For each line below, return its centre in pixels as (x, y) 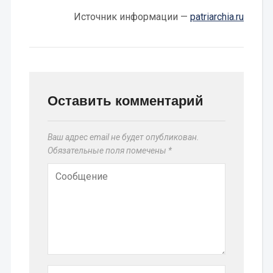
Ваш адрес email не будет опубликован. (123, 137)
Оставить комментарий (125, 101)
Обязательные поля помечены (108, 151)
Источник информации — (132, 17)
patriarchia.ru (217, 17)
